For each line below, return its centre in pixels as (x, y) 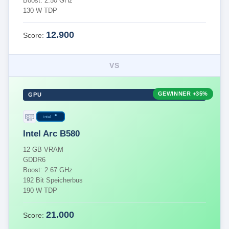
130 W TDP (40, 10)
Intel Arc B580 (51, 134)
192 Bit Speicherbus (53, 180)
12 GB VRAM (43, 150)
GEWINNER (175, 94)
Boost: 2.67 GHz (48, 170)
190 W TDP (40, 190)
